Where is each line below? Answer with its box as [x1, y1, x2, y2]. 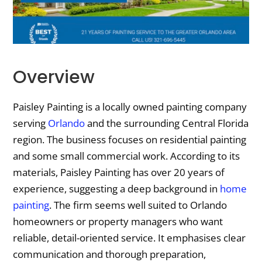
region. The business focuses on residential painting [13, 133, 247, 147]
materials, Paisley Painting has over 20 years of [13, 166, 225, 180]
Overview [13, 65, 95, 90]
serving [13, 116, 49, 130]
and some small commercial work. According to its [13, 149, 240, 163]
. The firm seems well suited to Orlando [49, 198, 227, 212]
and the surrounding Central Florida [85, 116, 249, 130]
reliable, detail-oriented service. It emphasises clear [13, 231, 246, 245]
